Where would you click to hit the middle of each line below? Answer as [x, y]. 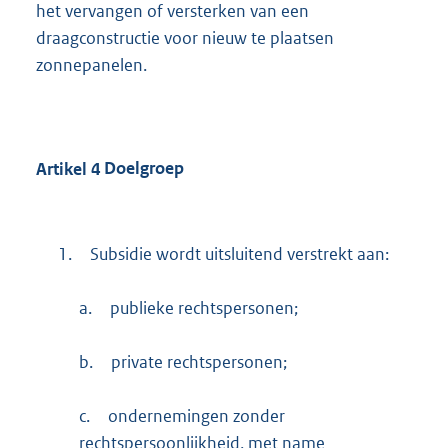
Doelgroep [142, 168]
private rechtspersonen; [199, 361]
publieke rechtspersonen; [204, 307]
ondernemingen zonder [197, 415]
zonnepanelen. [91, 64]
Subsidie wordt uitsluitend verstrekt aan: [239, 253]
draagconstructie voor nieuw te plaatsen [185, 37]
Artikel [61, 168]
